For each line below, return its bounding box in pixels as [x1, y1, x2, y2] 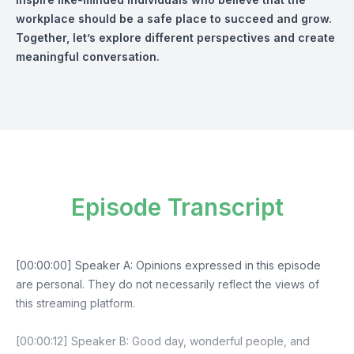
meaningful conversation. [16, 50, 160, 63]
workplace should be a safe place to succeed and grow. [16, 12, 332, 25]
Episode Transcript [70, 193, 284, 221]
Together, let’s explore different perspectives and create [16, 31, 335, 44]
